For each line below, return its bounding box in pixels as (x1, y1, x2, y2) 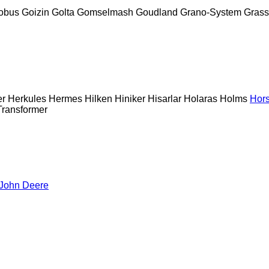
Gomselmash (77, 7, 133, 17)
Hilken (85, 93, 112, 104)
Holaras (184, 93, 217, 104)
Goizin (22, 7, 49, 17)
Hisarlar (148, 93, 181, 104)
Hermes (49, 93, 82, 104)
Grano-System (180, 7, 241, 17)
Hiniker (115, 93, 145, 104)
